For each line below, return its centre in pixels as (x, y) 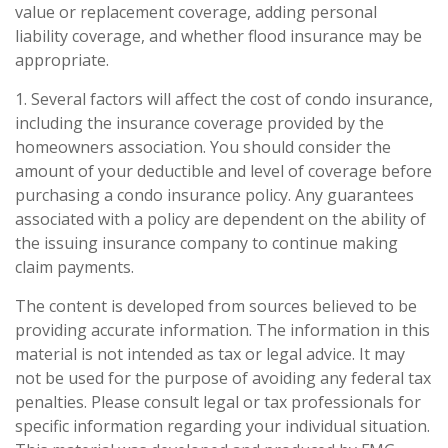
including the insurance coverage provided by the (199, 123)
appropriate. (62, 60)
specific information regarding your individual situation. (222, 426)
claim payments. (74, 267)
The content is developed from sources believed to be (216, 306)
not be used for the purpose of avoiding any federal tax (223, 378)
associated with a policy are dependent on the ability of (220, 219)
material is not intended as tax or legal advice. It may (210, 354)
